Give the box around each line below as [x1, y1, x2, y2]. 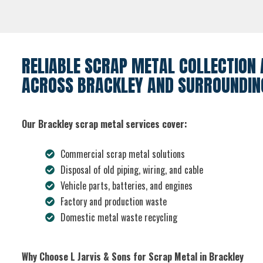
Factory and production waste [60, 194, 167, 209]
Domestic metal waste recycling [60, 210, 177, 225]
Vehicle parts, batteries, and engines [60, 178, 193, 193]
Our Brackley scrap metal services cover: [21, 117, 187, 131]
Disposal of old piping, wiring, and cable [60, 163, 203, 177]
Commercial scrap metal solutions [60, 147, 185, 161]
